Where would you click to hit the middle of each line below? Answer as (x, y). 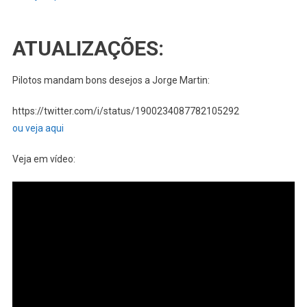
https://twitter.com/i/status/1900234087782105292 (125, 111)
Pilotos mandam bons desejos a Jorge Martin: (111, 81)
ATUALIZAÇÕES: (88, 49)
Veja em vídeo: (44, 159)
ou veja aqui (38, 128)
